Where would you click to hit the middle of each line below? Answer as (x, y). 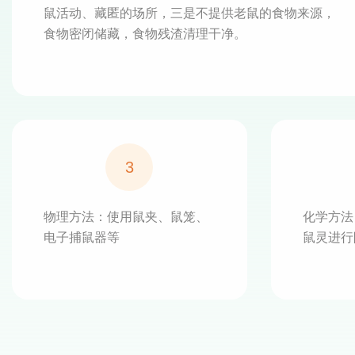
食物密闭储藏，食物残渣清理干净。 (145, 34)
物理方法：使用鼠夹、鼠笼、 (126, 217)
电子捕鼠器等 (82, 238)
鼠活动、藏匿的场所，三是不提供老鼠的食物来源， (189, 13)
